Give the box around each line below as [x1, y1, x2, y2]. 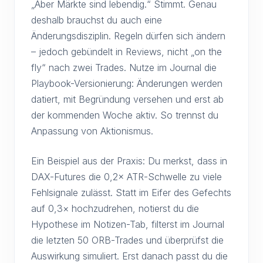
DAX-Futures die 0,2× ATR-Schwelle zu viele [31, 171, 222, 183]
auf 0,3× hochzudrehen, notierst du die [31, 203, 199, 214]
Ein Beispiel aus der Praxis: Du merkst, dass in [31, 155, 227, 167]
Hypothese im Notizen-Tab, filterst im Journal [31, 218, 224, 230]
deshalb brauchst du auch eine [31, 14, 162, 26]
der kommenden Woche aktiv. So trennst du [31, 109, 218, 121]
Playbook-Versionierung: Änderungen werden [31, 77, 222, 89]
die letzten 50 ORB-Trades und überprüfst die [31, 234, 224, 246]
